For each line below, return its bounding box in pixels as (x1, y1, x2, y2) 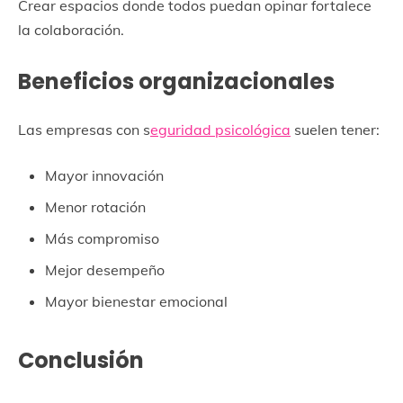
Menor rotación (45, 197, 146, 216)
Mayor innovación (45, 166, 164, 184)
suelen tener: (291, 120, 380, 139)
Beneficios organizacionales (18, 66, 335, 96)
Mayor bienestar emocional (45, 291, 228, 310)
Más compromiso (45, 228, 159, 247)
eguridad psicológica (150, 120, 291, 139)
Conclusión (18, 345, 144, 375)
